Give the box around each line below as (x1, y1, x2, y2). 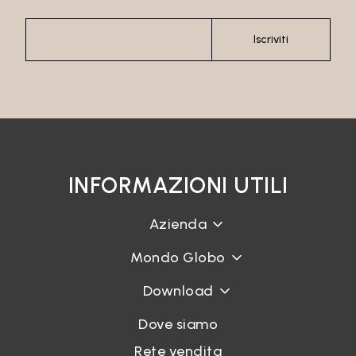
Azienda (149, 215, 207, 233)
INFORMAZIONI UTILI (68, 172, 288, 199)
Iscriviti (253, 33, 288, 46)
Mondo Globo (130, 249, 226, 266)
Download (142, 282, 214, 300)
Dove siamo (138, 315, 218, 333)
